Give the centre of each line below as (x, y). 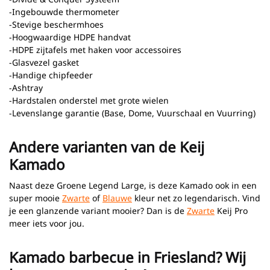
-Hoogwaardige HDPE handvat (70, 37)
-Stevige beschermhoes (56, 24)
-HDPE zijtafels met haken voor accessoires (95, 49)
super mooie (36, 198)
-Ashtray (26, 87)
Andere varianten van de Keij (107, 146)
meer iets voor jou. (47, 223)
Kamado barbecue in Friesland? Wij (127, 257)
